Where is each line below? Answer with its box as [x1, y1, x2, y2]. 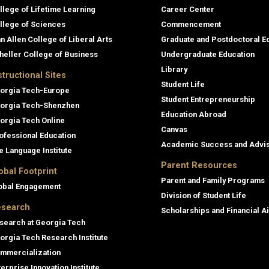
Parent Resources [161, 160, 237, 171]
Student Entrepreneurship [161, 94, 255, 104]
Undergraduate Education [161, 49, 255, 59]
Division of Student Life [161, 190, 246, 200]
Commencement [161, 19, 221, 29]
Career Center [161, 4, 214, 14]
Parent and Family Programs [161, 175, 265, 185]
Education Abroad [161, 109, 226, 119]
